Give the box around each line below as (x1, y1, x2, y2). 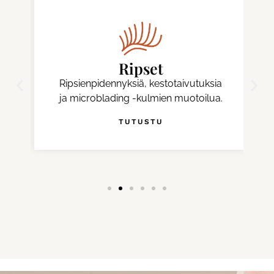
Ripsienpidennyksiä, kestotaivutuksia (56, 77, 218, 89)
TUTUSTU (114, 117, 160, 126)
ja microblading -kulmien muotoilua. (55, 92, 219, 104)
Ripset (114, 57, 160, 78)
